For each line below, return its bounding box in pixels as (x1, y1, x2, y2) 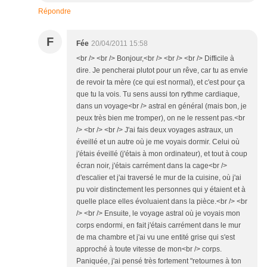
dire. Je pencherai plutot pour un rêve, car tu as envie (76, 66, 248, 75)
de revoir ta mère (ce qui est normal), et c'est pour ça (76, 78, 245, 87)
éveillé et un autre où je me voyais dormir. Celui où (76, 138, 240, 147)
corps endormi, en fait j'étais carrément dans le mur (76, 221, 241, 230)
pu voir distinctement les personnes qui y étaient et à (76, 185, 246, 194)
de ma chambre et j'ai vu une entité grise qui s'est (76, 233, 235, 242)
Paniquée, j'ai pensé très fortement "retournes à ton (76, 257, 241, 266)
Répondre (38, 7, 71, 16)
